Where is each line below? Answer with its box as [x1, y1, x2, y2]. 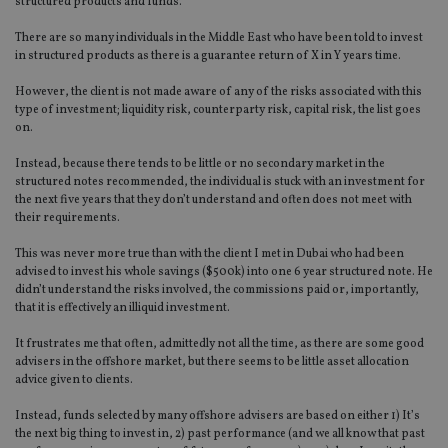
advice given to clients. [15, 372, 133, 389]
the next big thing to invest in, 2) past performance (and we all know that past [15, 426, 425, 443]
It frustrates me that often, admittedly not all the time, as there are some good [15, 336, 424, 353]
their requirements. [15, 210, 120, 227]
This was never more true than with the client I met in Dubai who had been [15, 246, 404, 263]
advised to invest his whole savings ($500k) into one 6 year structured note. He [15, 264, 433, 281]
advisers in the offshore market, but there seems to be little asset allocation [15, 354, 409, 371]
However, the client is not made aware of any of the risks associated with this [15, 84, 422, 101]
